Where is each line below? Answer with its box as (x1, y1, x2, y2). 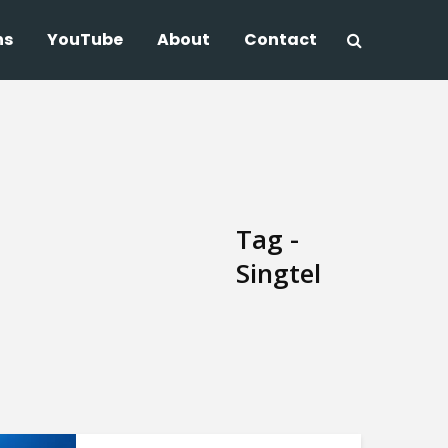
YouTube (47, 28, 123, 51)
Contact (244, 28, 317, 51)
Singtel (236, 255, 321, 291)
